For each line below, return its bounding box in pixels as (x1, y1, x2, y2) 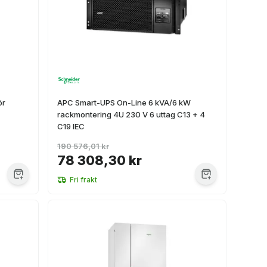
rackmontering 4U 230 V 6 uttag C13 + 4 (57, 110, 205, 119)
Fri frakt (70, 175, 97, 184)
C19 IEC (57, 122, 85, 131)
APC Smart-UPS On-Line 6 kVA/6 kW (57, 98, 191, 107)
